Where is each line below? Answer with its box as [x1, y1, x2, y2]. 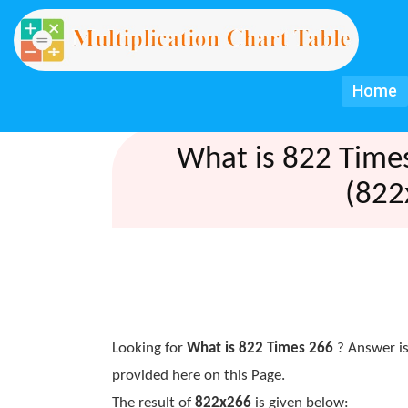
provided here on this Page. [111, 368, 285, 383]
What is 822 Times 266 [186, 341, 333, 356]
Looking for [111, 341, 187, 356]
